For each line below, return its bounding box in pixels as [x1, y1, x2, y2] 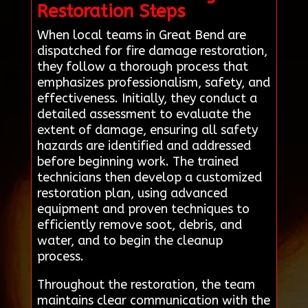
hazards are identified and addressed [36, 137, 251, 153]
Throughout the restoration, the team [36, 276, 255, 292]
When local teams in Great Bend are [36, 27, 246, 43]
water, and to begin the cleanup [36, 232, 223, 248]
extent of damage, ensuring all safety [36, 122, 258, 137]
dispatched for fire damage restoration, [36, 43, 267, 58]
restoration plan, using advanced [36, 185, 228, 201]
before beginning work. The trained [36, 153, 239, 169]
